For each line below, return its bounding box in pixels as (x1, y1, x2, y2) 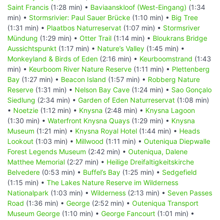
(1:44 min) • (137, 126, 179, 135)
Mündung (7, 33, 38, 42)
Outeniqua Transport (132, 198, 198, 207)
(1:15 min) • (7, 178, 47, 187)
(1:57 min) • (106, 75, 148, 83)
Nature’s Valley (97, 44, 144, 53)
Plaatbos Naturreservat (47, 23, 121, 32)
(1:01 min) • (155, 209, 194, 218)
